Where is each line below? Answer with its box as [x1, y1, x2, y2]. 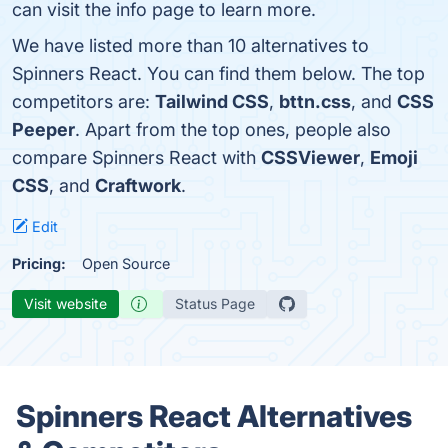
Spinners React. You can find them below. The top [12, 63, 425, 84]
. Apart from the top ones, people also [75, 119, 391, 140]
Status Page [175, 295, 255, 312]
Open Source [82, 255, 170, 272]
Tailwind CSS [155, 91, 269, 112]
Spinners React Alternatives [16, 398, 412, 434]
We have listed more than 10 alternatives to [12, 35, 369, 56]
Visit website [24, 295, 107, 312]
